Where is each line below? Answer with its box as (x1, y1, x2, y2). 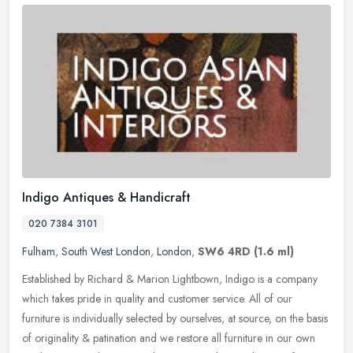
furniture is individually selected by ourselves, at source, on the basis (22, 310, 328, 326)
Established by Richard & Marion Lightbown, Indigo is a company (22, 270, 318, 287)
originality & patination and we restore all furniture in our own (35, 329, 315, 346)
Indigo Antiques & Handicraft (22, 188, 191, 206)
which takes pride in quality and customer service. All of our (22, 290, 292, 307)
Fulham (22, 243, 55, 259)
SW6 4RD (198, 243, 251, 259)
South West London (61, 243, 150, 259)
